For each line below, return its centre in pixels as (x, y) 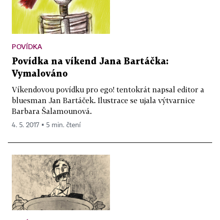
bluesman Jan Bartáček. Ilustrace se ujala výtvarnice (103, 100)
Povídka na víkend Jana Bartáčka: (90, 62)
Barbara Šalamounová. (52, 111)
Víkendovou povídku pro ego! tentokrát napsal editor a (108, 90)
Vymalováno (40, 74)
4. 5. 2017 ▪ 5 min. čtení (46, 125)
